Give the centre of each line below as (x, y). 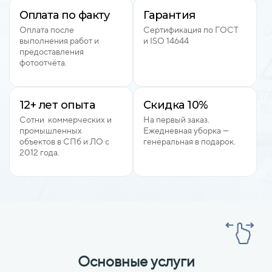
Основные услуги (136, 261)
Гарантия (169, 15)
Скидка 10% (176, 105)
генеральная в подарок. (189, 141)
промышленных (51, 131)
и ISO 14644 (166, 41)
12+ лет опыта (57, 105)
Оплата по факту (65, 15)
